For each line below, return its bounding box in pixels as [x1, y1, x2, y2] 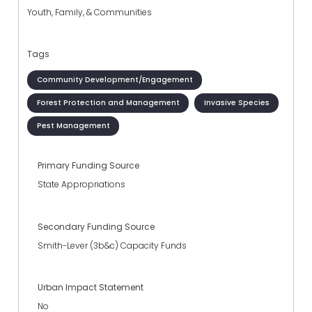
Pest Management [36, 120, 110, 131]
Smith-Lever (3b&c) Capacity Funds [38, 239, 187, 251]
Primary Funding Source [38, 159, 139, 172]
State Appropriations [38, 178, 125, 191]
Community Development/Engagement [36, 74, 193, 85]
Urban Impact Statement [38, 281, 143, 293]
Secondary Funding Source [38, 220, 155, 233]
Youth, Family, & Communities [27, 6, 152, 18]
